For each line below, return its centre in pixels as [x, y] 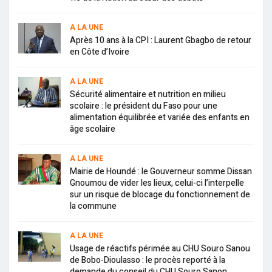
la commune [93, 206]
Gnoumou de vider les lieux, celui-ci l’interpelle [157, 183]
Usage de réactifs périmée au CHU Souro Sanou [160, 248]
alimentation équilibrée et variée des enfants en [160, 117]
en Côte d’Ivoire [100, 52]
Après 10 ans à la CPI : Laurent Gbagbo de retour [161, 40]
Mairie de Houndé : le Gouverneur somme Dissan [161, 171]
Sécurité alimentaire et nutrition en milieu [148, 94]
